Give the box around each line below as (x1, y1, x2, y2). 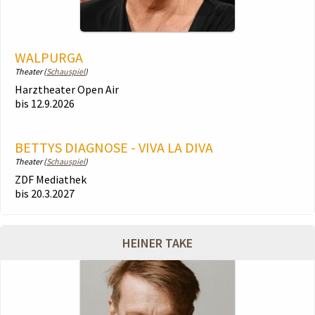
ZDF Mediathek (15, 172, 86, 186)
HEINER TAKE (122, 235, 193, 251)
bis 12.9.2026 (15, 96, 75, 110)
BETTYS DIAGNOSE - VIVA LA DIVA (15, 139, 213, 156)
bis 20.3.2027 (15, 186, 75, 200)
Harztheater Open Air (15, 82, 119, 96)
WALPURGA (15, 49, 83, 66)
